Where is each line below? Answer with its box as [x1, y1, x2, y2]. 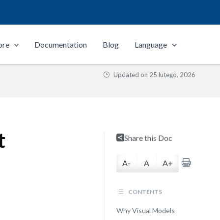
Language [135, 40, 167, 49]
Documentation [34, 40, 87, 49]
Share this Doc [124, 133, 172, 142]
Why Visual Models [116, 206, 175, 215]
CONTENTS [127, 188, 162, 195]
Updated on [112, 71, 149, 79]
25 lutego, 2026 [149, 71, 195, 79]
